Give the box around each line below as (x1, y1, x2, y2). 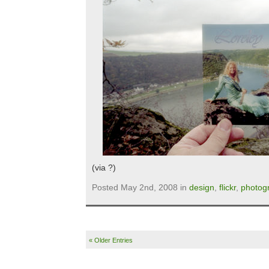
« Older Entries (89, 236, 133, 244)
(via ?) (92, 163, 116, 172)
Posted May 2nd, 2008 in (92, 183, 189, 192)
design (189, 183, 214, 192)
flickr (219, 183, 236, 192)
